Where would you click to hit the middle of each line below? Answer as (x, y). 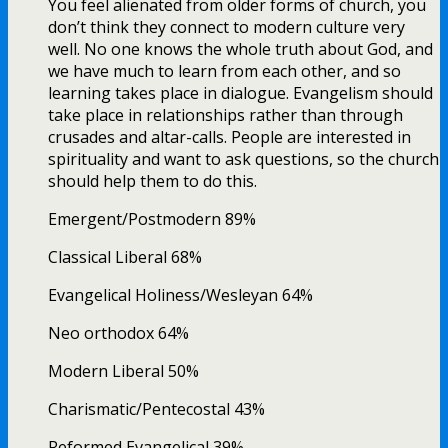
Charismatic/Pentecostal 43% (156, 409)
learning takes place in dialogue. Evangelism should (240, 93)
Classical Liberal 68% (125, 257)
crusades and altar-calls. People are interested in (229, 137)
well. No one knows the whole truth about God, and (240, 49)
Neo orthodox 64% (118, 333)
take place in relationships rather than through (225, 115)
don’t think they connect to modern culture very (226, 27)
